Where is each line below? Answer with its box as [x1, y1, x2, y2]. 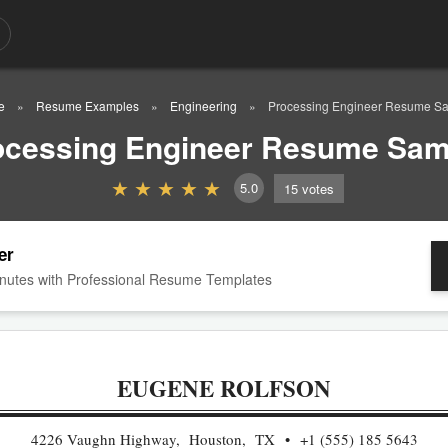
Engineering [170, 97, 237, 114]
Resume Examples [36, 97, 139, 114]
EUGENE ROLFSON [117, 371, 331, 405]
